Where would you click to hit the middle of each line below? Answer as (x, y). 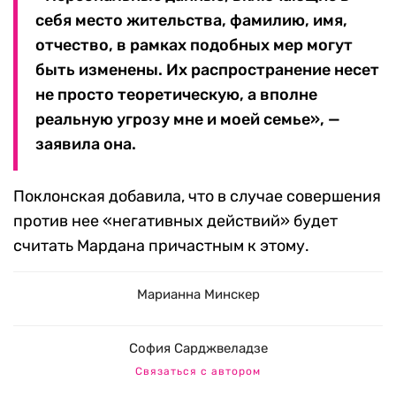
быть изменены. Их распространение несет (207, 70)
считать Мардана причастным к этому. (161, 246)
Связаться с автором (198, 372)
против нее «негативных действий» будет (175, 221)
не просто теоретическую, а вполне (176, 95)
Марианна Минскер (198, 295)
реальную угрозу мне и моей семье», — (188, 120)
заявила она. (86, 145)
